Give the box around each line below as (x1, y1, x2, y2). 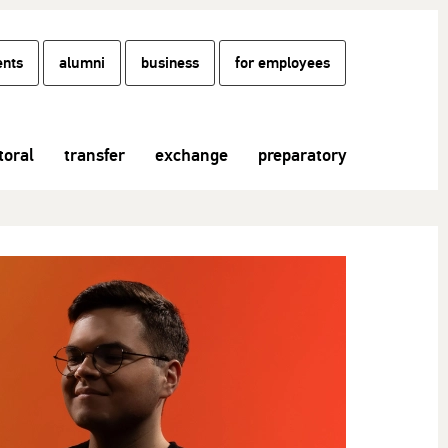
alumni (59, 53, 105, 73)
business (141, 53, 199, 73)
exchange (155, 144, 228, 166)
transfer (64, 144, 125, 166)
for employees (235, 53, 330, 73)
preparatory (258, 144, 346, 166)
